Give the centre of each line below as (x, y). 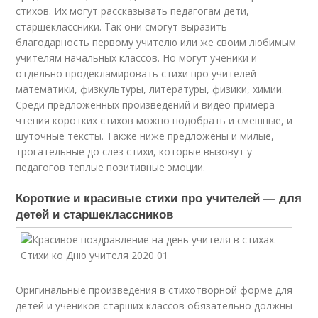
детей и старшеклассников (95, 214)
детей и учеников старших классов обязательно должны (154, 306)
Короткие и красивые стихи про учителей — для (159, 197)
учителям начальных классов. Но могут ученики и (137, 58)
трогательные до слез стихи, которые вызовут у (134, 152)
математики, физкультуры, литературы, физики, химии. (150, 89)
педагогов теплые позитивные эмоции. (111, 167)
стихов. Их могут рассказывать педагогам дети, (133, 11)
